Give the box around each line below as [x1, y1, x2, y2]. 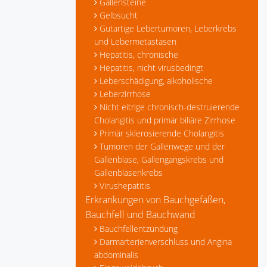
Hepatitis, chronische [100, 49, 178, 60]
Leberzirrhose [100, 88, 151, 100]
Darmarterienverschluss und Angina [100, 236, 232, 247]
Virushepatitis [100, 180, 150, 191]
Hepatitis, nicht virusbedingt [100, 62, 203, 73]
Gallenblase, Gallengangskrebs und [94, 154, 223, 165]
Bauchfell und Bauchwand [85, 208, 195, 221]
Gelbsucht [100, 10, 138, 21]
